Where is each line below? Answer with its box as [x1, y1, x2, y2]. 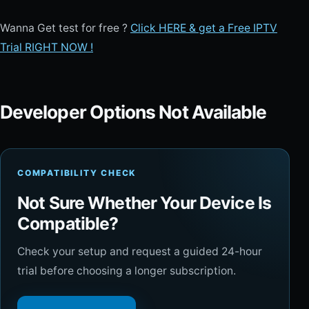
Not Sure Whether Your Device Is [17, 192, 272, 214]
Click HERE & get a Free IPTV [130, 21, 277, 34]
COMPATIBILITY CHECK [17, 168, 137, 179]
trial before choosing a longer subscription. [17, 264, 236, 278]
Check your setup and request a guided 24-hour [17, 245, 262, 259]
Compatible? [17, 213, 119, 235]
